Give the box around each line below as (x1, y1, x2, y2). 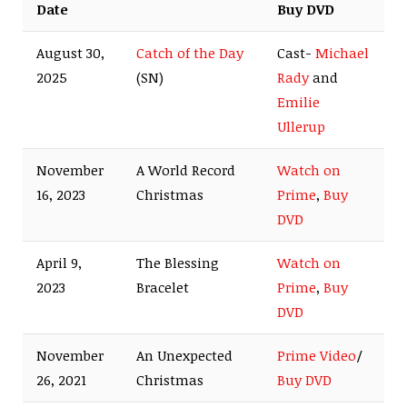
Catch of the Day (136, 43, 243, 62)
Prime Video (277, 345, 356, 364)
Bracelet (136, 277, 189, 296)
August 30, (36, 43, 104, 62)
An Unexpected (136, 345, 233, 364)
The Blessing (136, 253, 219, 272)
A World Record (136, 160, 235, 179)
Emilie (277, 92, 320, 111)
